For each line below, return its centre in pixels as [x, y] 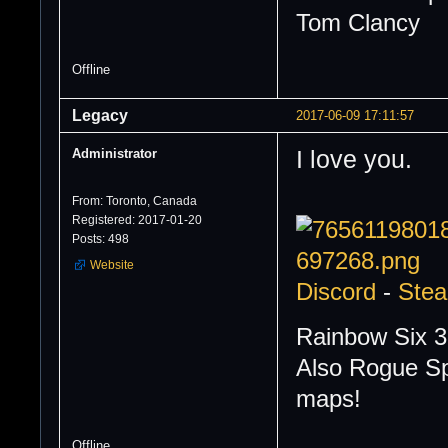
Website [112, 265]
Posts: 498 [100, 239]
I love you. [354, 160]
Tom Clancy [358, 23]
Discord [336, 291]
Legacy [100, 116]
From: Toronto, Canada [134, 201]
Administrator [114, 154]
